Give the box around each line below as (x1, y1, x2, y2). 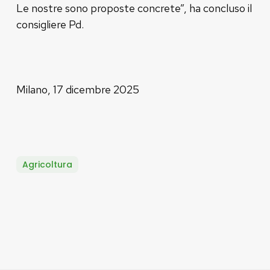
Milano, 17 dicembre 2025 (16, 82, 139, 96)
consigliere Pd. (16, 17, 84, 31)
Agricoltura (22, 158, 72, 171)
